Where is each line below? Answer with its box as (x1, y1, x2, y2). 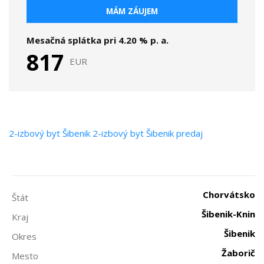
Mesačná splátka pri (27, 34, 118, 46)
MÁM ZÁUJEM (106, 6, 158, 16)
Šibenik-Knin (202, 208, 255, 220)
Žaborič (222, 247, 255, 259)
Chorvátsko (203, 189, 255, 200)
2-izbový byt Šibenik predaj (93, 127, 203, 139)
